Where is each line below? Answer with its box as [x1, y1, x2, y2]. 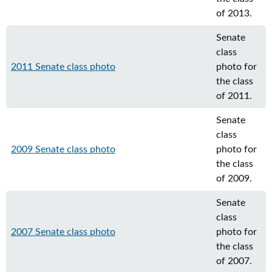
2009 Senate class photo [11, 144, 115, 154]
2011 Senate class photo [11, 62, 115, 72]
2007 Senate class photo [11, 227, 115, 237]
